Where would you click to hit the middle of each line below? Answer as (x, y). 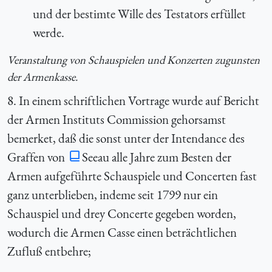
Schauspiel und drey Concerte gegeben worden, (122, 214)
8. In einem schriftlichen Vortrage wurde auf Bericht (133, 101)
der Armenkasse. (42, 76)
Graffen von (37, 157)
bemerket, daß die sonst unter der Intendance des (126, 138)
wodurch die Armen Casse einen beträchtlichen (122, 233)
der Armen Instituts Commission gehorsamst (117, 120)
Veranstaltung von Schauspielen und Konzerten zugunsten (134, 59)
